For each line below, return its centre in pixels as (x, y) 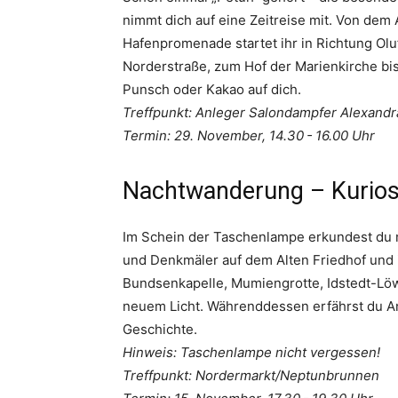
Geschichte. (160, 330)
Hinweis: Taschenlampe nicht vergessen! (251, 353)
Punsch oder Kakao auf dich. (212, 90)
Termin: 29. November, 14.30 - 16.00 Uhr (249, 136)
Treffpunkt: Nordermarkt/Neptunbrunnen (251, 376)
